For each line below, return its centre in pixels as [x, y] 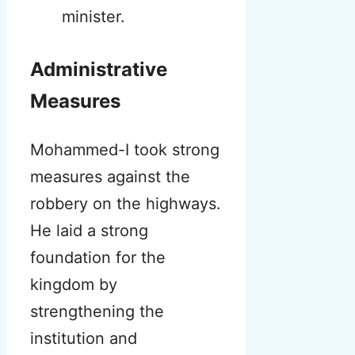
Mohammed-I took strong [125, 150]
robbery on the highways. [126, 204]
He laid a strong [89, 231]
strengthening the [97, 312]
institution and [84, 339]
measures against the [110, 177]
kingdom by [74, 285]
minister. [94, 17]
